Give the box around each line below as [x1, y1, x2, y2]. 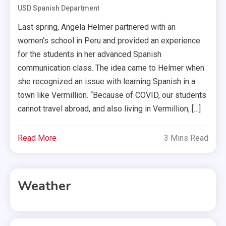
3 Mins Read [163, 133, 208, 143]
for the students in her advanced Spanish [18, 49, 162, 59]
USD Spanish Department [18, 4, 100, 12]
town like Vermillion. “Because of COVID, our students [18, 90, 207, 100]
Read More [18, 133, 57, 143]
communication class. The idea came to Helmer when [18, 63, 205, 73]
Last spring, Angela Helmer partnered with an [18, 22, 176, 32]
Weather [18, 177, 71, 195]
